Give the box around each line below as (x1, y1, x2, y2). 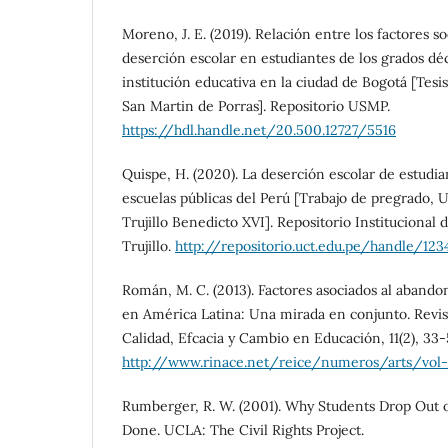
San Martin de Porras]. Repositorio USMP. (122, 97, 390, 116)
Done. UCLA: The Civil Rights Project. (122, 421, 364, 440)
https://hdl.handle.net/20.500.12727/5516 (122, 121, 396, 140)
